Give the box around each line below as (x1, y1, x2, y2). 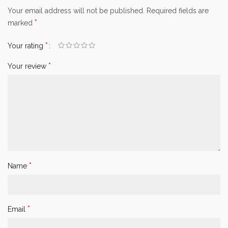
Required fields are (147, 6, 209, 15)
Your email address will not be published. (8, 6, 145, 15)
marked (8, 18, 35, 27)
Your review (8, 62, 48, 70)
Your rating (8, 41, 45, 50)
